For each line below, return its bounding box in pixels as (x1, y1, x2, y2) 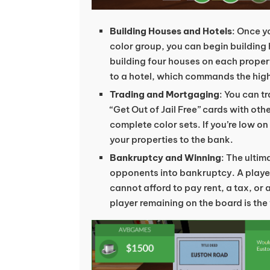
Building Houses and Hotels (110, 25, 232, 37)
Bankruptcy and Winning (110, 152, 221, 164)
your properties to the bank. (110, 134, 233, 146)
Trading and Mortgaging (110, 89, 219, 101)
